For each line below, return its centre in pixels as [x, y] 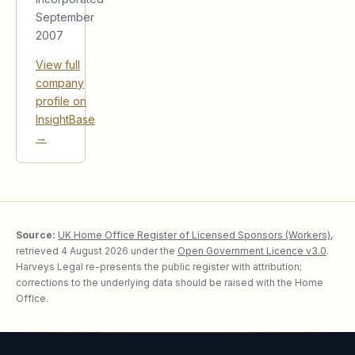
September [65, 17]
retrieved [38, 250]
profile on [61, 101]
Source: [36, 235]
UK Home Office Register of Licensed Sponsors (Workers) [194, 235]
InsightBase [65, 119]
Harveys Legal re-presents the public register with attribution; [159, 266]
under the [152, 250]
